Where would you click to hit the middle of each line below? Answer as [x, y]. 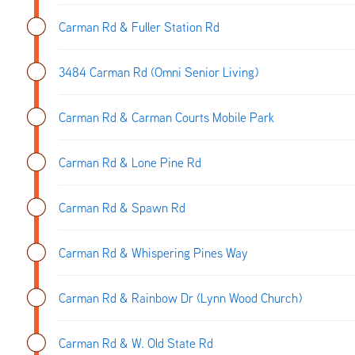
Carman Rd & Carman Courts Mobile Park [166, 117]
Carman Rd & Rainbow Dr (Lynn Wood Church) [180, 298]
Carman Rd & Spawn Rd [122, 207]
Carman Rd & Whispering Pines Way [153, 252]
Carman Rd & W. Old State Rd [136, 343]
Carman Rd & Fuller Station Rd [139, 27]
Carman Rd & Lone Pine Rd [130, 162]
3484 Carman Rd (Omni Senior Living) [158, 72]
